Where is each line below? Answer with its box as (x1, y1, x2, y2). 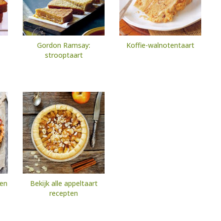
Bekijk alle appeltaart (30, 179, 98, 188)
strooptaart (44, 50, 83, 60)
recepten (49, 188, 78, 198)
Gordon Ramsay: (37, 40, 90, 50)
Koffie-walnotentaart (126, 40, 194, 50)
